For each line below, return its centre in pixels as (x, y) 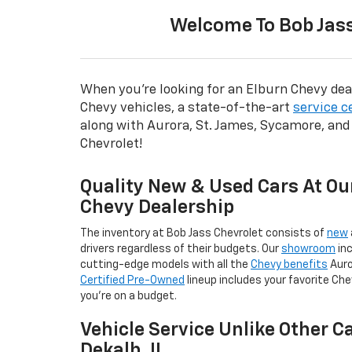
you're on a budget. (128, 296)
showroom (308, 249)
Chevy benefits (289, 264)
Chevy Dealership (157, 207)
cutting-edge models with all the (165, 264)
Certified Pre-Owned (132, 280)
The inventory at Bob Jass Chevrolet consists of (203, 233)
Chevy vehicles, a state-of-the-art (187, 108)
